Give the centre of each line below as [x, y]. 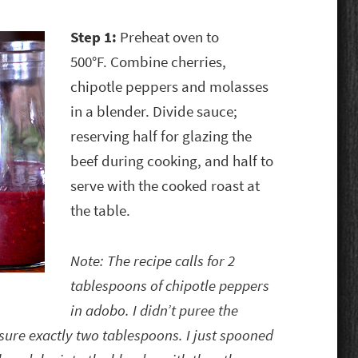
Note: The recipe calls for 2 [153, 261]
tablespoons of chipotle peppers [170, 286]
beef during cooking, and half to [172, 161]
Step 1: [95, 38]
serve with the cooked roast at [165, 186]
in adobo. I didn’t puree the [155, 311]
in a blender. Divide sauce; [154, 112]
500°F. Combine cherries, [149, 62]
